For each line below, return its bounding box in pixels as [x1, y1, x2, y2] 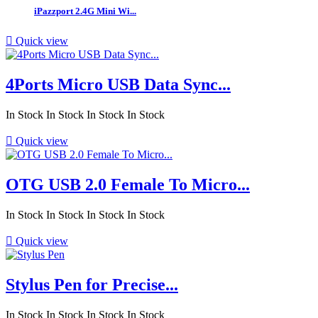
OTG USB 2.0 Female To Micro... [6, 175, 250, 194]
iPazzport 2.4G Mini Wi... [34, 6, 136, 17]
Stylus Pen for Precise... [6, 275, 178, 294]
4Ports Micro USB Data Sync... [6, 75, 231, 94]
